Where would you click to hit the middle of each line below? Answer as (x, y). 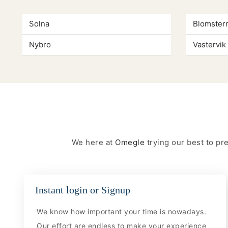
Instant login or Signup (83, 190)
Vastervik (209, 45)
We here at (92, 142)
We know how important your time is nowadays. (122, 211)
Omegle (130, 142)
